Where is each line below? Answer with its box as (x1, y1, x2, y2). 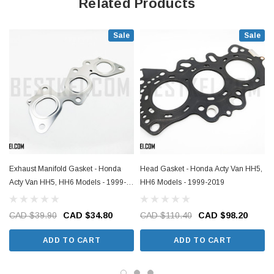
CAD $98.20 (198, 210, 248, 220)
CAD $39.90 (9, 210, 57, 220)
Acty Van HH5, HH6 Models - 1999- (9, 178, 126, 187)
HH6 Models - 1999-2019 (140, 178, 224, 187)
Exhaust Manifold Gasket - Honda (9, 165, 121, 173)
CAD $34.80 (63, 210, 113, 220)
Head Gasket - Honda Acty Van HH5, (140, 165, 262, 173)
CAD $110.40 (140, 210, 192, 220)
